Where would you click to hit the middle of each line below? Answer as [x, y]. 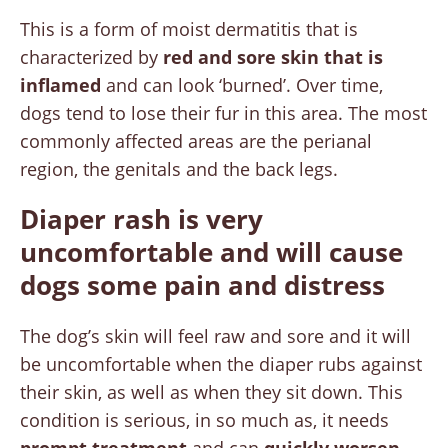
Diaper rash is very [141, 218]
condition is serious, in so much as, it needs [204, 419]
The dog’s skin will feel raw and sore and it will [215, 335]
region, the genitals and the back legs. [179, 168]
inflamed [60, 84]
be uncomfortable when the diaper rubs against [221, 363]
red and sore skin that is [273, 56]
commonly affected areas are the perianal [196, 140]
